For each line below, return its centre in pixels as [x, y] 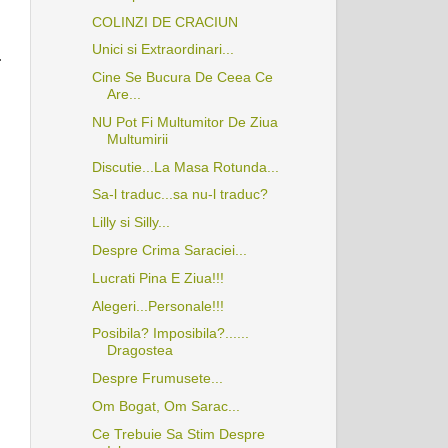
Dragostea [139, 350]
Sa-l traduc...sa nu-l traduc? [179, 194]
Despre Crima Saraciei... [169, 249]
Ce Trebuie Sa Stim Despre [178, 433]
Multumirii [137, 138]
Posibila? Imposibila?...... [170, 333]
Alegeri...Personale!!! [157, 305]
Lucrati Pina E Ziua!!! [157, 277]
